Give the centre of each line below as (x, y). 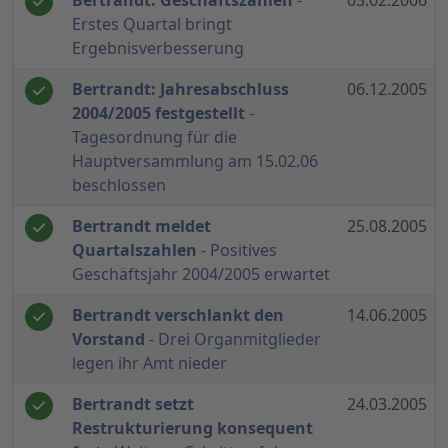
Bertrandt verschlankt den (178, 315)
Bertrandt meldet (141, 226)
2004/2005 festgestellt (158, 113)
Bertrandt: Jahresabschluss (180, 89)
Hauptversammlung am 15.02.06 (195, 161)
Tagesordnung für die (154, 137)
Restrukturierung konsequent (192, 428)
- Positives (237, 250)
